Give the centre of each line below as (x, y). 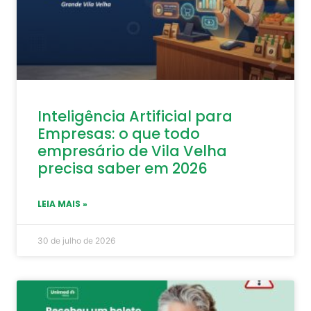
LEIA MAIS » (62, 204)
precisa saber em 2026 (123, 169)
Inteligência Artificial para (135, 117)
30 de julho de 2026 (76, 241)
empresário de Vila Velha (132, 151)
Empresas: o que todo (119, 134)
